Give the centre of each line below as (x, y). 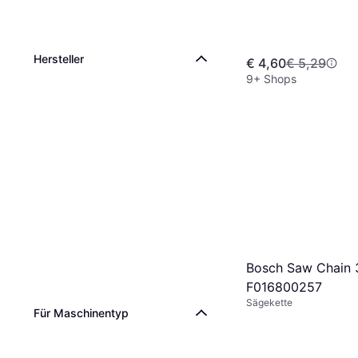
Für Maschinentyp (81, 313)
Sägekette (269, 302)
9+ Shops (271, 79)
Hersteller (59, 59)
